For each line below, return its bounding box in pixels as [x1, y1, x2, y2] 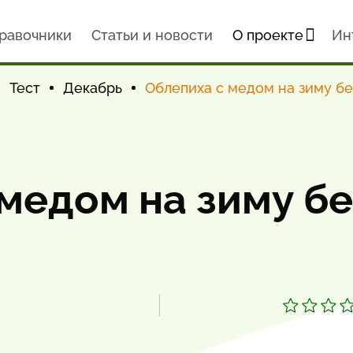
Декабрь [63, 80, 122, 96]
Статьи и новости [91, 27, 213, 43]
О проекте [232, 27, 303, 43]
